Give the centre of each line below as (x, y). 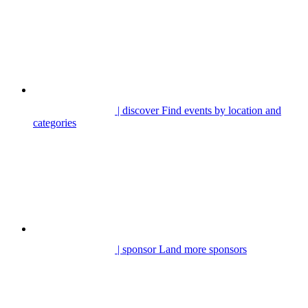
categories (55, 123)
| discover (138, 110)
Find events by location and (221, 110)
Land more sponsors (203, 249)
